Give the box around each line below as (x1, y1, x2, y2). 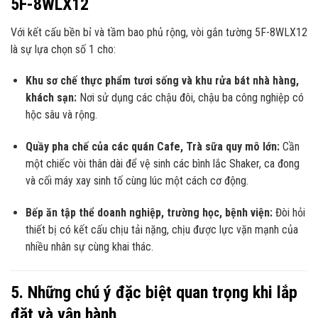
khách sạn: (25, 91, 77, 105)
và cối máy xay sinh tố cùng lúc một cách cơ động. (25, 174, 248, 188)
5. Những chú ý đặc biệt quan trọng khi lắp (11, 282, 297, 302)
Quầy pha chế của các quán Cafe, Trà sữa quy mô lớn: (25, 140, 280, 154)
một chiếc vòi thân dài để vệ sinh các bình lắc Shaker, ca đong (25, 157, 300, 171)
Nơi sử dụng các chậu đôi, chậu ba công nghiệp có (76, 91, 304, 105)
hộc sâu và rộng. (25, 108, 97, 122)
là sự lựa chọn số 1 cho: (11, 42, 116, 56)
